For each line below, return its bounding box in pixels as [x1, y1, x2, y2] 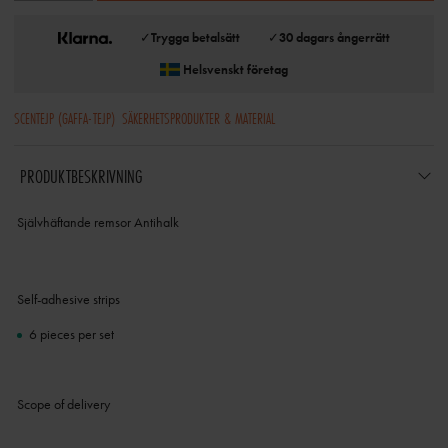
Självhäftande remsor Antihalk [16, 213, 179, 232]
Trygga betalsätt [150, 29, 240, 46]
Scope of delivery [16, 395, 110, 414]
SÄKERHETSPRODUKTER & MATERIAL [122, 107, 275, 129]
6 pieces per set [28, 325, 114, 344]
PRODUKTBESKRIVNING [19, 163, 142, 190]
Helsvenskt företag [183, 61, 288, 78]
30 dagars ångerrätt [278, 29, 390, 46]
